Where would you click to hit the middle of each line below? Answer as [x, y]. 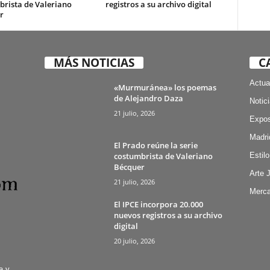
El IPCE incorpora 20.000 [158, 204]
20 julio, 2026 [134, 240]
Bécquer [129, 167]
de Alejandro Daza [148, 98]
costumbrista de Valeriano [163, 156]
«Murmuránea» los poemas [165, 87]
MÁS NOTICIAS [94, 62]
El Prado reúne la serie [155, 145]
